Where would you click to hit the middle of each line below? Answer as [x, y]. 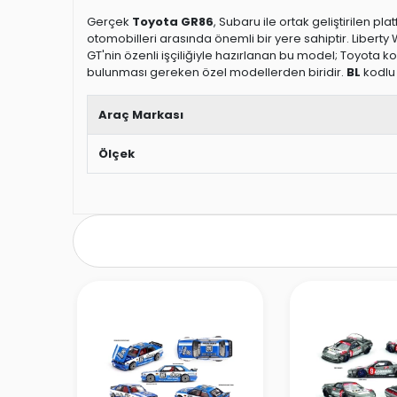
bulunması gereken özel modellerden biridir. [217, 72]
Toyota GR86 [173, 22]
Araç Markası [141, 115]
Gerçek [109, 22]
